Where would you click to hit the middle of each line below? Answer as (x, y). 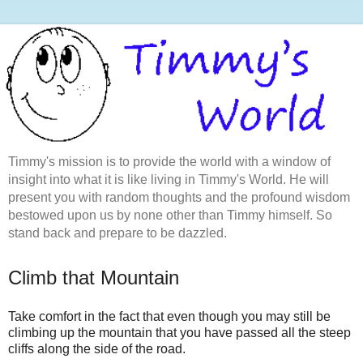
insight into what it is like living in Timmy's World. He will (169, 179)
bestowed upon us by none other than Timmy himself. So (170, 215)
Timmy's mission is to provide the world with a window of (169, 161)
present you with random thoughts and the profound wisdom (179, 197)
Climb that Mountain (94, 277)
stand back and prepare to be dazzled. (117, 233)
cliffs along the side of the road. (97, 348)
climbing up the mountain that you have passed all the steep (179, 332)
